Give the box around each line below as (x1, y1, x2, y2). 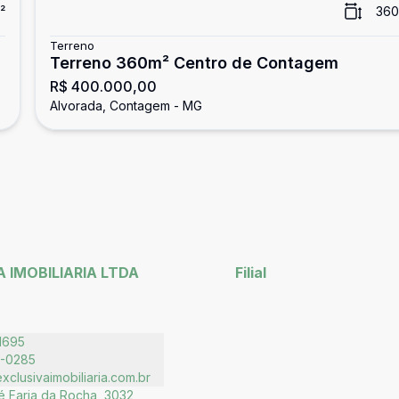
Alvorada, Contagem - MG (49, 98, 202, 113)
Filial (235, 264, 266, 281)
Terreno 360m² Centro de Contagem (49, 53, 338, 72)
